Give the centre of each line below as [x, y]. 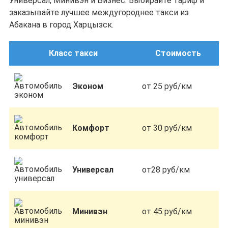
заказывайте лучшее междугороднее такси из [99, 12]
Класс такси [73, 53]
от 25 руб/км [167, 86]
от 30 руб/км [167, 128]
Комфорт [91, 128]
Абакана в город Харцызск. [61, 25]
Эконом [88, 86]
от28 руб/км [166, 170]
